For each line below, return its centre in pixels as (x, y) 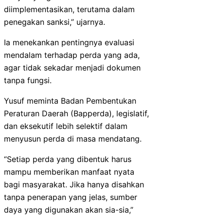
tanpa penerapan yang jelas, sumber (71, 197)
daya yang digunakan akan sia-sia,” (69, 209)
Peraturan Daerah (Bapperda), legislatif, (76, 113)
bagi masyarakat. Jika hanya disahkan (74, 184)
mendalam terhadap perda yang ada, (72, 55)
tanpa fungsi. (28, 80)
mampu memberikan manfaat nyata (69, 172)
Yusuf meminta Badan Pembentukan (70, 100)
